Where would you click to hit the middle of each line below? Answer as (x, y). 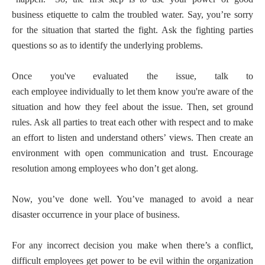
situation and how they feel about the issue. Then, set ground (132, 107)
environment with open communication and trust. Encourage (132, 153)
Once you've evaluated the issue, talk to (132, 76)
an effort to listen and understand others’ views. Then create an (132, 138)
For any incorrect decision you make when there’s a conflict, (132, 245)
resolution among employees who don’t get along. (105, 168)
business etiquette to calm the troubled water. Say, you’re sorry (132, 14)
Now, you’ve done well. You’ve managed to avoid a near (132, 199)
